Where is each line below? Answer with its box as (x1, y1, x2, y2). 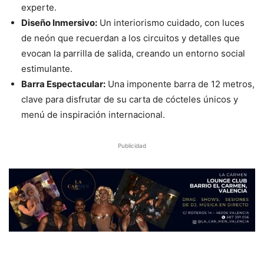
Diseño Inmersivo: (21, 17, 97, 29)
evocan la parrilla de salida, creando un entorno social (21, 48, 245, 60)
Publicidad (118, 142, 146, 150)
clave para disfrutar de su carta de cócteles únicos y (21, 94, 238, 105)
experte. (21, 2, 57, 14)
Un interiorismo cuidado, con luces (97, 17, 245, 29)
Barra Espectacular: (21, 78, 105, 90)
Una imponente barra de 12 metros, (105, 78, 255, 90)
